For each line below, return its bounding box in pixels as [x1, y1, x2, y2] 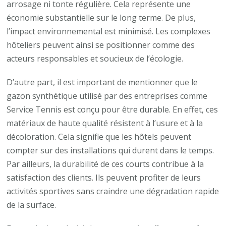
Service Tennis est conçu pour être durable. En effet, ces [7, 103, 218, 115]
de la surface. [7, 199, 56, 210]
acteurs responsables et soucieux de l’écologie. [7, 52, 184, 64]
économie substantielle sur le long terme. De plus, [7, 12, 196, 23]
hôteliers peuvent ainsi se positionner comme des [7, 39, 195, 50]
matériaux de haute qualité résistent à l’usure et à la [7, 117, 203, 129]
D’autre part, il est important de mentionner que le [7, 76, 198, 88]
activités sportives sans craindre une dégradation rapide [7, 185, 219, 197]
